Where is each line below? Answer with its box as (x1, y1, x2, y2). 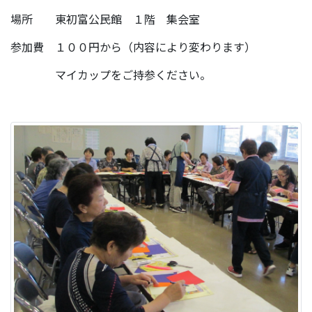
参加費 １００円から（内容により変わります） (10, 38, 256, 55)
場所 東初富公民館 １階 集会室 (10, 10, 200, 27)
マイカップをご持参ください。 (10, 66, 211, 83)
